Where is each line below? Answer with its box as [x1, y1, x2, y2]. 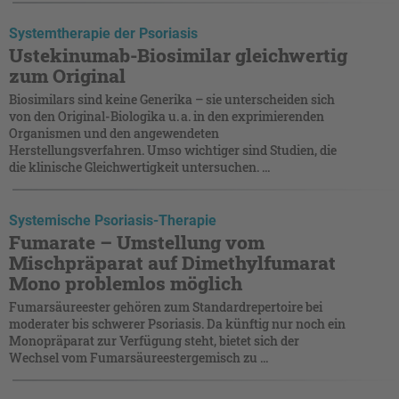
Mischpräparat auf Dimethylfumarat [9, 249, 336, 275]
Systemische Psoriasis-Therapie [9, 211, 216, 229]
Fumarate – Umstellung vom [9, 229, 265, 255]
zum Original [9, 62, 126, 88]
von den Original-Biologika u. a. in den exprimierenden [9, 107, 324, 125]
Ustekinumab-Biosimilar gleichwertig [9, 42, 347, 68]
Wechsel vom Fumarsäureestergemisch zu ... [9, 348, 268, 366]
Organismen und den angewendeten [9, 124, 219, 142]
